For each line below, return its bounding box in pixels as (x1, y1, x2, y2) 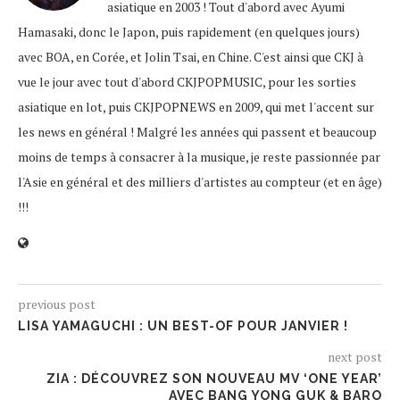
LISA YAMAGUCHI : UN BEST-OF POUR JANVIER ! (18, 319, 348, 333)
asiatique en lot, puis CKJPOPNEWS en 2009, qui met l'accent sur (18, 98, 374, 115)
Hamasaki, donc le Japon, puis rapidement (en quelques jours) (18, 23, 360, 40)
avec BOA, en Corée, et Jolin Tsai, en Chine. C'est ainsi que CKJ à (18, 48, 363, 65)
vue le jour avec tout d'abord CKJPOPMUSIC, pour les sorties (18, 73, 356, 90)
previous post (18, 296, 96, 312)
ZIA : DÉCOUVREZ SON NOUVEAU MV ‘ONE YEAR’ (46, 371, 382, 386)
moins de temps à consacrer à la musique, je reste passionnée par (18, 148, 380, 165)
